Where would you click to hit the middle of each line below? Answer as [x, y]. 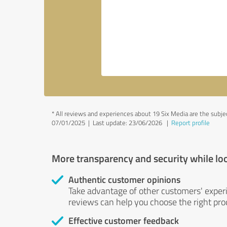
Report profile [191, 123]
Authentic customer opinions [124, 179]
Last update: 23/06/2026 [127, 123]
